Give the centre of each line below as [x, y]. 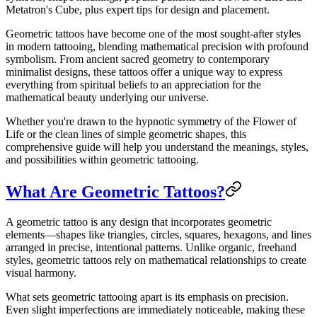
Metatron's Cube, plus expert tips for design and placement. [138, 9]
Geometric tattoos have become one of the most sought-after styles [153, 33]
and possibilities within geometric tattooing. [102, 159]
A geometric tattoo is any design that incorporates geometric [139, 221]
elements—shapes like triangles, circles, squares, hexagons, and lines [158, 234]
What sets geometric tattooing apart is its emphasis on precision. [147, 296]
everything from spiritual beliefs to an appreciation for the [133, 84]
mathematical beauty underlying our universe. [107, 97]
